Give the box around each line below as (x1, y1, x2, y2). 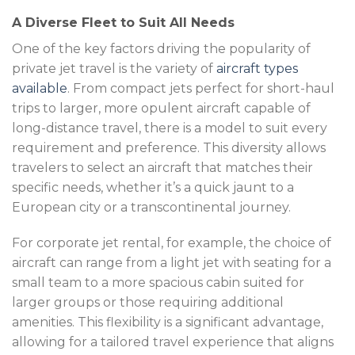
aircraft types (216, 60, 298, 76)
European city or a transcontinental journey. (12, 199, 291, 215)
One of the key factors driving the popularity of (12, 40, 311, 56)
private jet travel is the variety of (12, 60, 216, 76)
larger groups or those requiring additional (12, 295, 284, 311)
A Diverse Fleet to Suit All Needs (12, 14, 235, 30)
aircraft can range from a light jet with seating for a (12, 255, 331, 271)
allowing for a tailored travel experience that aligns (12, 334, 334, 350)
